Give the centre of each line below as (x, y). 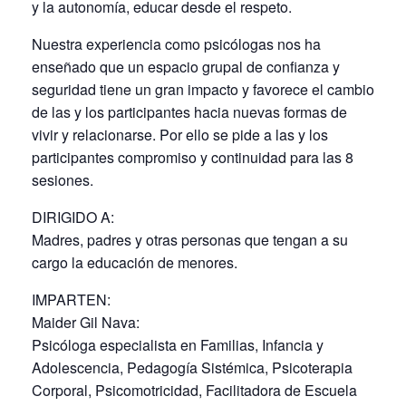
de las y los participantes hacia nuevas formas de (189, 111)
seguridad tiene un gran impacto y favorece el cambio (203, 89)
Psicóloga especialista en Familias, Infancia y (178, 344)
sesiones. (63, 179)
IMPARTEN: (71, 299)
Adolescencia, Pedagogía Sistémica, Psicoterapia (192, 367)
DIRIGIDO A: (73, 217)
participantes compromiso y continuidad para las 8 (193, 157)
